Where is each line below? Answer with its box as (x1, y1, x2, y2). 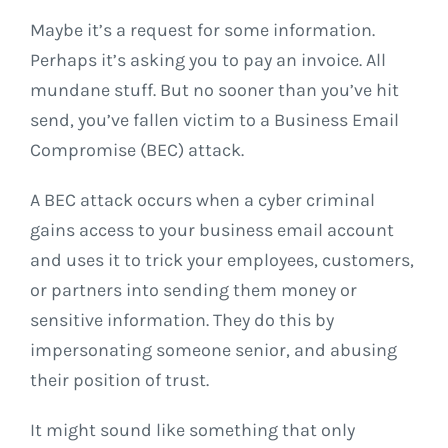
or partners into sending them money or (30, 279, 357, 302)
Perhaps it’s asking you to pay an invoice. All (30, 49, 386, 72)
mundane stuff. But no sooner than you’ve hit (30, 79, 399, 102)
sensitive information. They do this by (30, 309, 334, 332)
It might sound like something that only (30, 419, 355, 442)
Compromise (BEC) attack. (30, 139, 244, 162)
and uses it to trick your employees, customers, (30, 249, 414, 272)
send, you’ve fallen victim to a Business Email (30, 109, 399, 132)
